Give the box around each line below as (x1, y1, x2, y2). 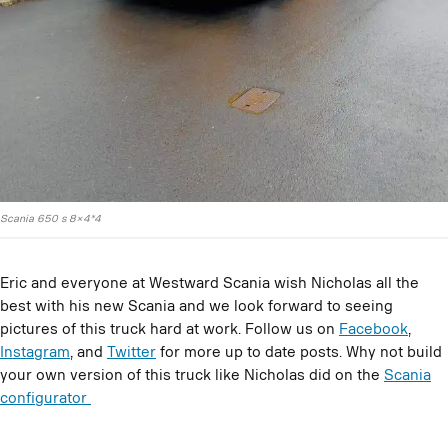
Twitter (107, 344, 156, 362)
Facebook (339, 321, 408, 339)
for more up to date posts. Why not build (156, 344, 442, 362)
